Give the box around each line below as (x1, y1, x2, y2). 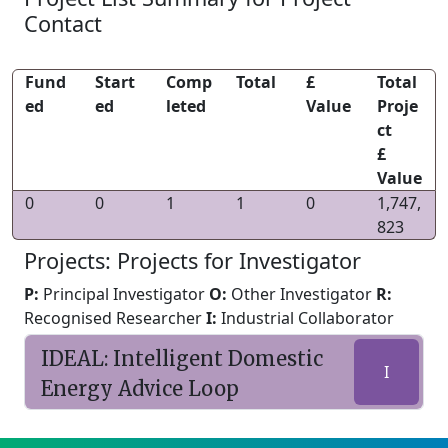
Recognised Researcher (24, 307, 206, 329)
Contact (24, 9, 102, 38)
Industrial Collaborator (217, 307, 394, 329)
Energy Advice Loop (41, 376, 239, 401)
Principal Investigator (39, 283, 209, 305)
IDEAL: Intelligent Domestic (41, 346, 323, 371)
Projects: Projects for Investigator (24, 246, 361, 275)
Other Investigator (227, 283, 376, 305)
